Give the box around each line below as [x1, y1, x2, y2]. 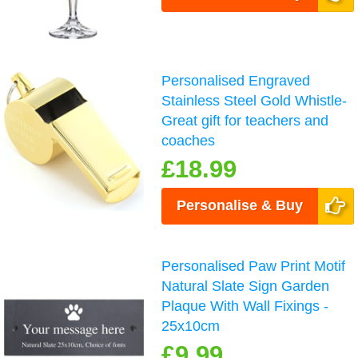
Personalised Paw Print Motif [161, 257, 346, 274]
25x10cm [161, 317, 221, 334]
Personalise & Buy [177, 197, 304, 213]
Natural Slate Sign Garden [161, 277, 330, 294]
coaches [161, 132, 216, 149]
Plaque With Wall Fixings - [161, 297, 329, 314]
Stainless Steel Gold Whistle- [161, 92, 348, 109]
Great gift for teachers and [161, 112, 329, 129]
